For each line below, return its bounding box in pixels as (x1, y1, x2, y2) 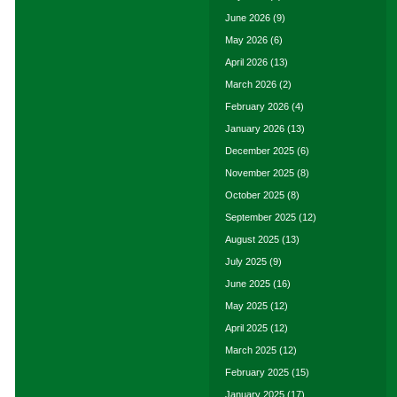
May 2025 (225, 300, 268, 311)
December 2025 (225, 145, 294, 156)
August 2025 (225, 234, 279, 245)
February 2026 (225, 101, 289, 112)
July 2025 (225, 256, 267, 267)
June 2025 (225, 278, 270, 289)
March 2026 (225, 79, 276, 90)
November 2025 (225, 167, 294, 178)
